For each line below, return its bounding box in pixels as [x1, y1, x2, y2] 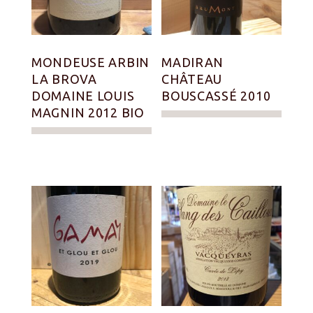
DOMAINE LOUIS [31, 89, 135, 103]
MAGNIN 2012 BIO [31, 105, 145, 120]
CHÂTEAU [161, 72, 223, 87]
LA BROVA [31, 72, 97, 87]
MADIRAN [161, 55, 224, 70]
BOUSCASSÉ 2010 [161, 89, 271, 103]
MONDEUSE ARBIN [31, 55, 150, 70]
